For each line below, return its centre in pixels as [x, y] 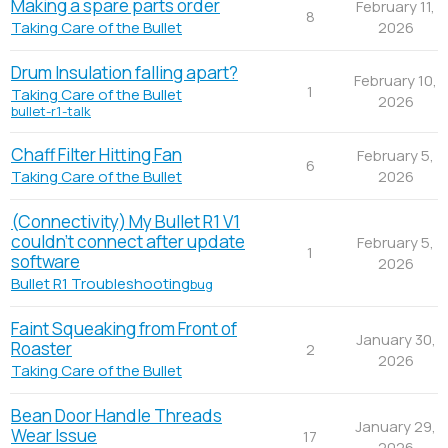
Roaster [41, 348]
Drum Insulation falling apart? [124, 72]
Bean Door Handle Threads [116, 415]
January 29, [395, 426]
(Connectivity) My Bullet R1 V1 [125, 221]
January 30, [395, 339]
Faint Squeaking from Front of [124, 328]
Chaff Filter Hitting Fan [96, 154]
